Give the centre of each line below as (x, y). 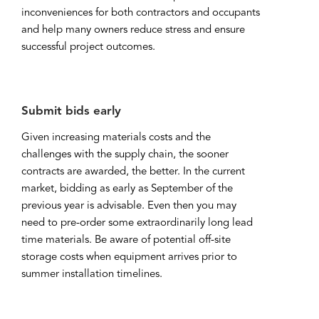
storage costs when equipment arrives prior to (129, 257)
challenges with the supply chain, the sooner (125, 155)
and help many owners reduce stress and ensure (133, 30)
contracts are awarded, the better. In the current (133, 172)
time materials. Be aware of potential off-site (126, 240)
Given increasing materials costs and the (116, 137)
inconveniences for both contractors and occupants (141, 13)
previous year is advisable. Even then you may (129, 206)
